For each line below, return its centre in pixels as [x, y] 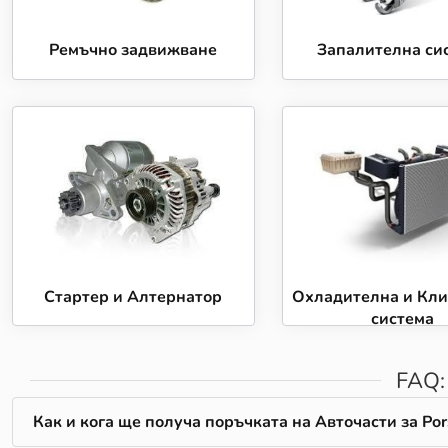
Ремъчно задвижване [133, 49]
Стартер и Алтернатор [133, 296]
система [403, 318]
